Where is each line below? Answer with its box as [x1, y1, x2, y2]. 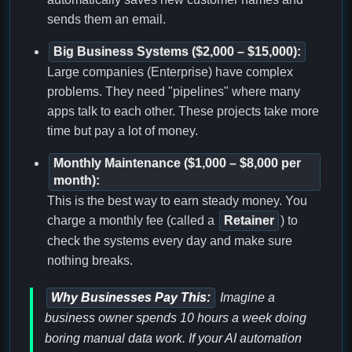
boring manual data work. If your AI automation [45, 332, 302, 346]
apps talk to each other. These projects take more [47, 104, 319, 119]
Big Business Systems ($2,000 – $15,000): [53, 45, 301, 59]
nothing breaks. [47, 254, 133, 268]
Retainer [224, 214, 274, 228]
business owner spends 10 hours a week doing [45, 311, 306, 325]
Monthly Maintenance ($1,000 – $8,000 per [53, 156, 301, 170]
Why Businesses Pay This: [51, 291, 211, 305]
